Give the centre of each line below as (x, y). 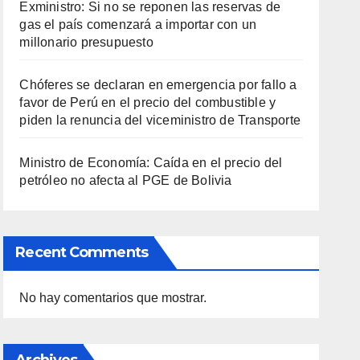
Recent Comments (82, 252)
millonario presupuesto (86, 42)
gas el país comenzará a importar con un (138, 24)
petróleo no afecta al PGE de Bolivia (126, 180)
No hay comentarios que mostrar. (113, 297)
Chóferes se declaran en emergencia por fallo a (158, 84)
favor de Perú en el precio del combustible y (148, 102)
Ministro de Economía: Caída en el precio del (151, 162)
